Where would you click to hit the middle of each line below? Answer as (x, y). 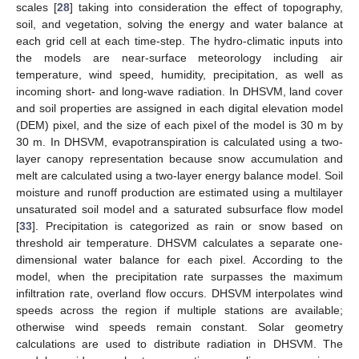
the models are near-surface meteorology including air (179, 57)
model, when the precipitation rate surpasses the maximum (179, 276)
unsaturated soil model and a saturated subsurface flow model (179, 209)
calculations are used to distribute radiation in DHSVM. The (179, 343)
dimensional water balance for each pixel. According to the (179, 259)
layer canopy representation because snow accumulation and (179, 158)
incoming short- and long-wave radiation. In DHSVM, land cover (179, 91)
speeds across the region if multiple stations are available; (179, 310)
